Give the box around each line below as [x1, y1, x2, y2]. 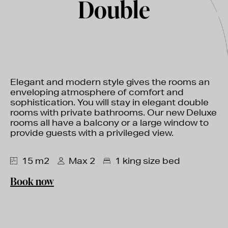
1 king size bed [115, 155, 180, 166]
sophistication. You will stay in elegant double [10, 97, 209, 108]
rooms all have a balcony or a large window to [10, 117, 209, 128]
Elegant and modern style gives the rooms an [10, 76, 210, 88]
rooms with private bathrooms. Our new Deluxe [10, 107, 217, 118]
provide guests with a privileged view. [10, 127, 174, 138]
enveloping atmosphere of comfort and [10, 87, 184, 98]
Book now [10, 174, 54, 188]
